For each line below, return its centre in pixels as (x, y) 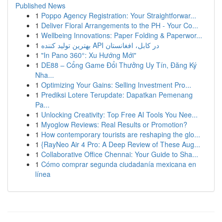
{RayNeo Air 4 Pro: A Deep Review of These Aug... (121, 144)
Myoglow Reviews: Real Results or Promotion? (114, 124)
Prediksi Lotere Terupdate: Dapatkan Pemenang (117, 95)
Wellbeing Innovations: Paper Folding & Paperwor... (122, 35)
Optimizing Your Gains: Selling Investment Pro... (116, 85)
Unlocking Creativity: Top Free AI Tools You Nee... (119, 114)
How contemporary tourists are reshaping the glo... (121, 134)
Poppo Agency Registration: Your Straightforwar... (119, 15)
